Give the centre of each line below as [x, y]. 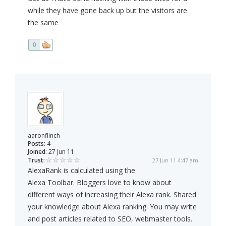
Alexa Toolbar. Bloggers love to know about [100, 183]
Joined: [37, 152]
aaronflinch [44, 136]
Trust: [36, 160]
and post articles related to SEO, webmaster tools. [110, 219]
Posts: [37, 144]
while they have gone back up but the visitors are [107, 11]
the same [43, 23]
